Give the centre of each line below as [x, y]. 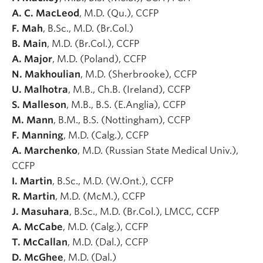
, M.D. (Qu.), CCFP [120, 13]
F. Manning [38, 135]
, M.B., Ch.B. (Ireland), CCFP [130, 89]
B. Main [29, 43]
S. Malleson [39, 104]
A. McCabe [37, 227]
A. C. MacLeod [45, 13]
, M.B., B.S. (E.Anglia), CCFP [127, 104]
